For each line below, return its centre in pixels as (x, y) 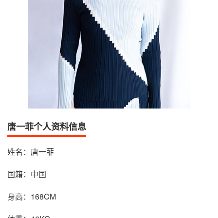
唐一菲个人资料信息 (47, 126)
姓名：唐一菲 (31, 151)
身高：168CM (32, 196)
